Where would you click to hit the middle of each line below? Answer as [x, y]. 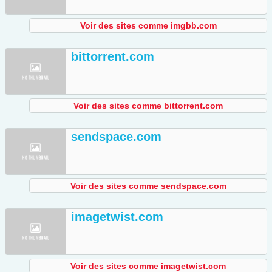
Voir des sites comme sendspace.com [148, 186]
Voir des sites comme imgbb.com [148, 26]
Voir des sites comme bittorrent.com [148, 106]
